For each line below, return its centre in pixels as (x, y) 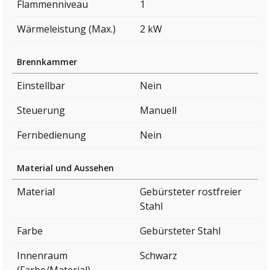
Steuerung (41, 111)
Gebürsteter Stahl (180, 231)
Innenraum (42, 256)
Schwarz (159, 256)
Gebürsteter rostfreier (191, 192)
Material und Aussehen (65, 168)
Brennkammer (47, 62)
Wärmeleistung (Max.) (66, 29)
